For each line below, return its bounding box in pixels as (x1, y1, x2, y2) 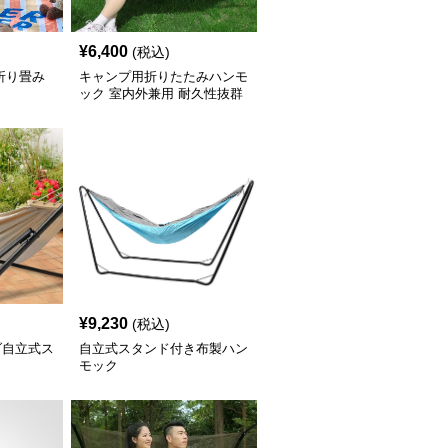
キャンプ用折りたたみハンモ (79, 69, 249, 84)
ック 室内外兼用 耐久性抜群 (79, 86, 244, 101)
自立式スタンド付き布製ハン (79, 341, 249, 356)
